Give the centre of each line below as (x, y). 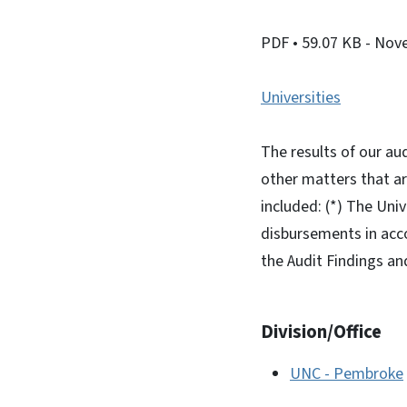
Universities (301, 98)
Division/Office (321, 332)
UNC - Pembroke (347, 374)
